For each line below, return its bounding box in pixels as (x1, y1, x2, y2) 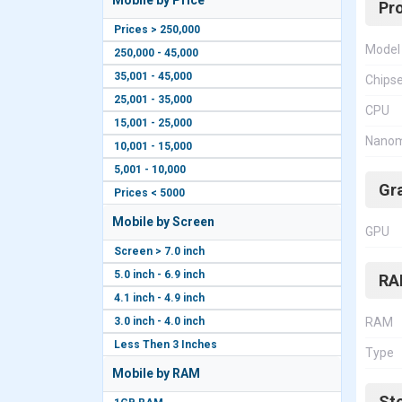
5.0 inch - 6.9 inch (114, 268, 205, 281)
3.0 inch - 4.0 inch (114, 315, 205, 328)
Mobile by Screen (112, 214, 214, 229)
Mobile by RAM (112, 366, 200, 380)
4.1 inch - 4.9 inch (114, 292, 205, 304)
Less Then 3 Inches (114, 338, 217, 351)
